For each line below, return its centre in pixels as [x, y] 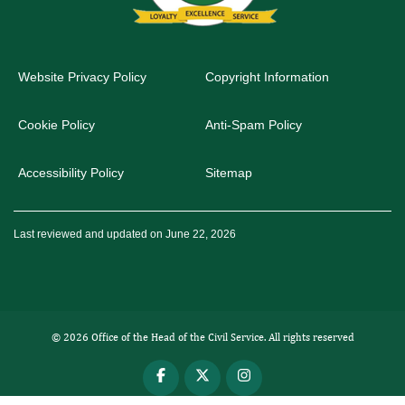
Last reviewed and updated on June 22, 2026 [125, 235]
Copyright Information [267, 77]
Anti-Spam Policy [254, 125]
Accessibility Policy [71, 173]
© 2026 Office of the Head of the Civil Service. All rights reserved [202, 338]
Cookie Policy [57, 125]
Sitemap [229, 173]
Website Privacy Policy [83, 77]
